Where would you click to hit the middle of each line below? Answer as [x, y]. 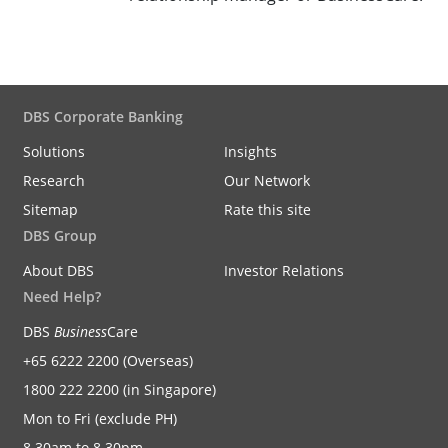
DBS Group [60, 235]
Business [80, 331]
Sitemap [50, 209]
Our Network [267, 180]
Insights [250, 151]
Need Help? [62, 296]
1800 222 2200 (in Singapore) [119, 389]
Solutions [54, 151]
